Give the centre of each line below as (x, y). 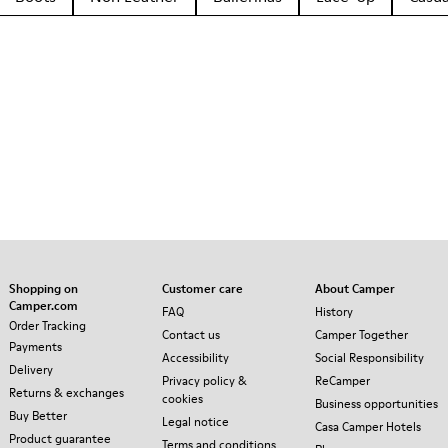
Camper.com (43, 305)
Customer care (202, 288)
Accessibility (195, 357)
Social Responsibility (369, 357)
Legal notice (195, 421)
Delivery (31, 369)
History (334, 311)
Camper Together (361, 334)
